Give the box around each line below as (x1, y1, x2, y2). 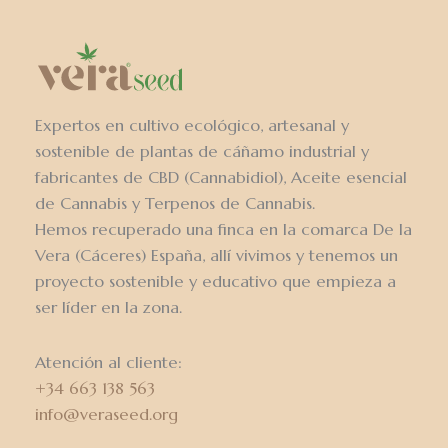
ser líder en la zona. (35, 297, 182, 319)
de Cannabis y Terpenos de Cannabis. (35, 193, 315, 215)
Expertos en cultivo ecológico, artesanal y (35, 115, 349, 137)
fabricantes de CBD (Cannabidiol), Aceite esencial (35, 167, 407, 189)
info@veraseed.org (35, 404, 178, 426)
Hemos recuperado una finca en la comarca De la (35, 219, 412, 241)
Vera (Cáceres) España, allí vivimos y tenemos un (35, 245, 398, 267)
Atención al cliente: (35, 352, 182, 374)
